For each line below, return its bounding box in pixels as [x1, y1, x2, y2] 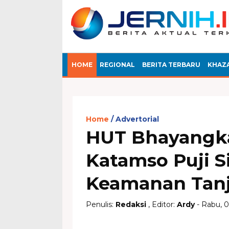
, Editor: [146, 199, 177, 209]
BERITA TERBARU [142, 60, 200, 68]
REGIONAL [100, 60, 135, 68]
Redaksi [116, 199, 146, 209]
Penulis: [86, 199, 116, 209]
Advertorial [116, 114, 159, 124]
